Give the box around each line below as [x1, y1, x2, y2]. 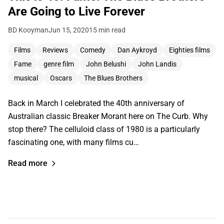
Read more [8, 158, 47, 168]
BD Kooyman [8, 25, 48, 34]
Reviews [42, 45, 68, 54]
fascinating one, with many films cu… [8, 137, 139, 147]
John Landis [138, 59, 176, 68]
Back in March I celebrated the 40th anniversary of [8, 98, 184, 108]
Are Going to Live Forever [8, 4, 145, 18]
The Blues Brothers [84, 73, 142, 82]
